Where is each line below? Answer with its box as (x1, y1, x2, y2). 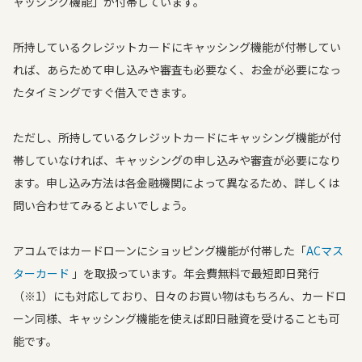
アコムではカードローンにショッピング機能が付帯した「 (13, 242, 306, 259)
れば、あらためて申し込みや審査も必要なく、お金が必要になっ (13, 61, 341, 78)
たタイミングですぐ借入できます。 (13, 84, 193, 100)
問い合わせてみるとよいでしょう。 (13, 197, 193, 213)
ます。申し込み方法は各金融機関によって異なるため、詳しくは (13, 175, 339, 191)
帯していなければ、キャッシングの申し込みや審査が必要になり (13, 152, 341, 168)
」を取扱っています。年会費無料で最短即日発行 (69, 265, 319, 281)
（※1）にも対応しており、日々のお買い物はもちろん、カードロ (13, 288, 347, 304)
